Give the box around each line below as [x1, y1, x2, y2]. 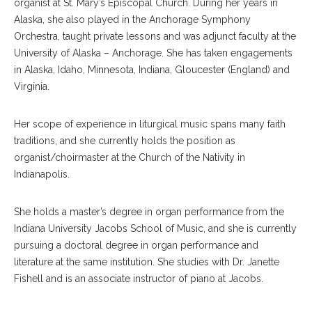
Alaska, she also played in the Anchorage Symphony [14, 14, 251, 25]
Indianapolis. [14, 169, 72, 180]
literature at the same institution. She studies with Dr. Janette [14, 256, 279, 267]
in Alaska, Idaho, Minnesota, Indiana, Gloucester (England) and [14, 64, 290, 75]
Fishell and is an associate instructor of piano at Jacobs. [14, 273, 266, 284]
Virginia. [14, 81, 52, 92]
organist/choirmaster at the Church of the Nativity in [14, 152, 245, 163]
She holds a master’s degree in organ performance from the [14, 206, 284, 217]
